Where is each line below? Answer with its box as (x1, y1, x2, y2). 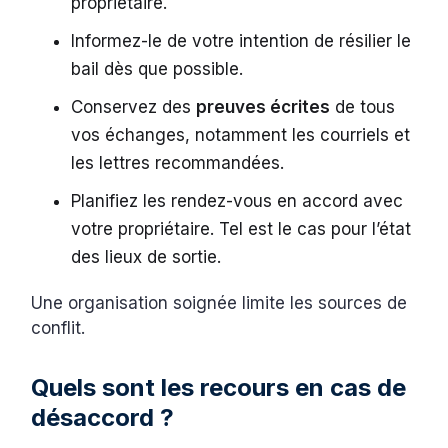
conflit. (31, 317, 86, 338)
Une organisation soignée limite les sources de (31, 292, 408, 313)
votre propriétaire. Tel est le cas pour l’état (71, 218, 412, 239)
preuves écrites (196, 96, 331, 117)
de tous (330, 96, 396, 117)
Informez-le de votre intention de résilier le (71, 30, 412, 51)
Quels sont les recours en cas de (31, 372, 407, 402)
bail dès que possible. (71, 58, 249, 79)
